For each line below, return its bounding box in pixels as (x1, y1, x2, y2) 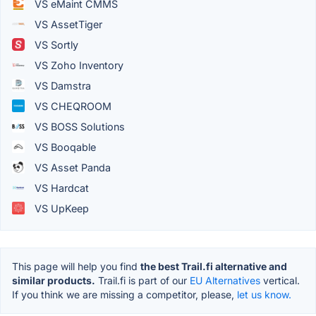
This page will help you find (12, 260, 140, 272)
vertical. (260, 274, 300, 286)
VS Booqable (32, 140, 96, 153)
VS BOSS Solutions (32, 120, 125, 133)
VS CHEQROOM (32, 99, 111, 112)
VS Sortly (32, 38, 78, 51)
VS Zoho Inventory (32, 59, 123, 71)
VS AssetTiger (32, 18, 102, 30)
